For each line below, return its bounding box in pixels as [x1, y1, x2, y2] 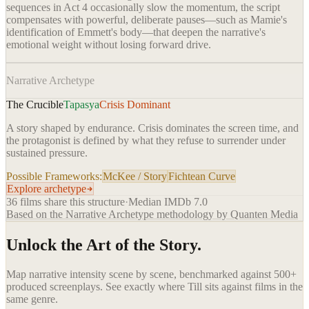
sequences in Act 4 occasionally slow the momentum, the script [6, 1, 280, 14]
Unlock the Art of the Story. [6, 236, 201, 255]
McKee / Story [103, 170, 167, 183]
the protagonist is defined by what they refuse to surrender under [6, 134, 286, 147]
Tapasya [63, 99, 99, 111]
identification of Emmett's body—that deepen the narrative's [6, 26, 266, 39]
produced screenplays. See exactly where [6, 281, 188, 293]
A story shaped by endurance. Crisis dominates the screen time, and [6, 122, 299, 134]
